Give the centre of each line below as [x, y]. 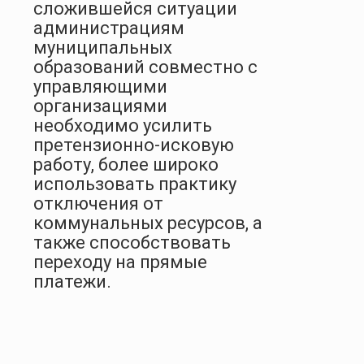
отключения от [98, 203]
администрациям [109, 28]
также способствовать [132, 242]
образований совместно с [145, 67]
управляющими [100, 86]
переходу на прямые [120, 262]
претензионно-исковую [134, 145]
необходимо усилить [123, 125]
